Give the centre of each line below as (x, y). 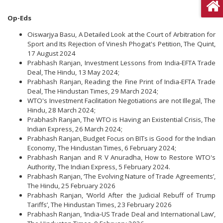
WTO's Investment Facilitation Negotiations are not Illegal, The (121, 100)
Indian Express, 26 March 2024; (75, 129)
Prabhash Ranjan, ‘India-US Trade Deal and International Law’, (121, 214)
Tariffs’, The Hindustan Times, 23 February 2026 (100, 204)
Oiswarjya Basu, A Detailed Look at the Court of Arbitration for (121, 34)
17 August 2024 (52, 53)
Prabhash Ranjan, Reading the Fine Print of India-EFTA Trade (121, 81)
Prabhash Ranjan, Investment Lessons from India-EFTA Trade (121, 62)
